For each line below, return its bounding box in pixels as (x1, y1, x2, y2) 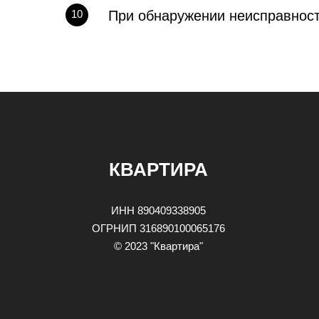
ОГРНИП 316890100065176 (91, 222, 225, 235)
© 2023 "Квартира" (113, 240, 203, 253)
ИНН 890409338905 (110, 204, 206, 217)
